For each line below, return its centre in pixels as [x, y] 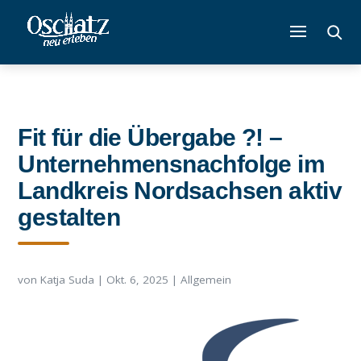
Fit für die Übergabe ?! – [150, 137]
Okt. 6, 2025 [138, 280]
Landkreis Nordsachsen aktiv [180, 191]
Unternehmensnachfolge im [172, 164]
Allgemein [206, 280]
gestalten [69, 217]
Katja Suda [68, 280]
